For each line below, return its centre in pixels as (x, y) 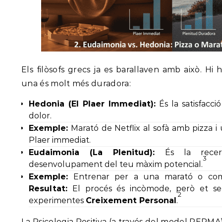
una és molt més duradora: (76, 84)
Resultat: (48, 189)
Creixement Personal (131, 201)
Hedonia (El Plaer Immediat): (92, 104)
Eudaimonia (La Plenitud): (92, 153)
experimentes (57, 201)
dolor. (40, 116)
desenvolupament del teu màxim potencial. (116, 165)
